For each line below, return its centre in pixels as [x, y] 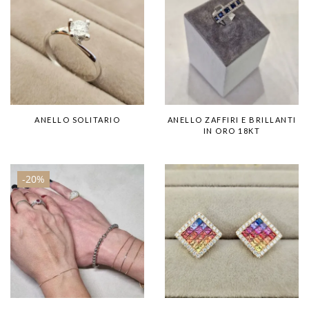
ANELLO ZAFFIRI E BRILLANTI [232, 119]
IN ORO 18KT [232, 130]
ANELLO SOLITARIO [77, 119]
